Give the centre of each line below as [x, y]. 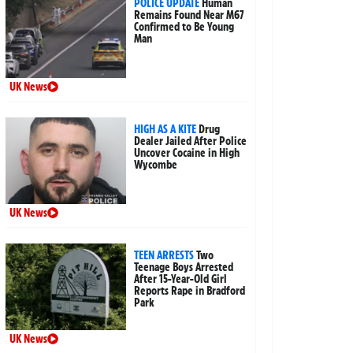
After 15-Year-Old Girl [181, 279]
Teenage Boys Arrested [184, 268]
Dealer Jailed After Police [191, 141]
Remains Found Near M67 [190, 15]
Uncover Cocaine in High [187, 153]
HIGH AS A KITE [165, 130]
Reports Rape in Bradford [190, 291]
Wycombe [156, 165]
